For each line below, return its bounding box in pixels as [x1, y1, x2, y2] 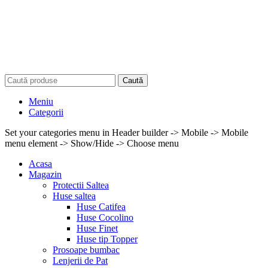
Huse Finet [77, 223, 118, 233]
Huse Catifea [77, 201, 126, 212]
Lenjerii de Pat [53, 255, 108, 266]
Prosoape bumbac [53, 244, 120, 255]
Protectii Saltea [53, 179, 109, 190]
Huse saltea [53, 190, 96, 201]
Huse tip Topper [77, 233, 138, 244]
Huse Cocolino [77, 212, 133, 223]
